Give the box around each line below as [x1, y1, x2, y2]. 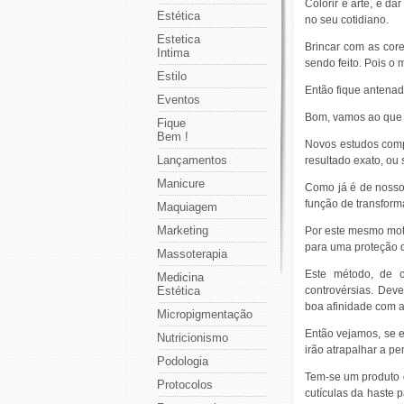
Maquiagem [157, 200, 217, 214]
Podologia [157, 354, 208, 368]
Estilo [157, 69, 187, 83]
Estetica [157, 32, 200, 46]
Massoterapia [157, 247, 227, 261]
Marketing [157, 224, 208, 237]
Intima [157, 46, 189, 60]
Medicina [157, 271, 204, 284]
